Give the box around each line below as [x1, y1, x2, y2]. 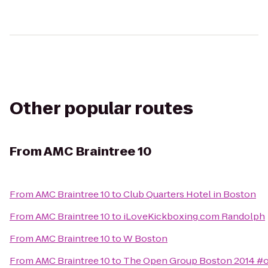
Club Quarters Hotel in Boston [123, 188, 256, 200]
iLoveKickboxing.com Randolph [123, 210, 265, 223]
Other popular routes [10, 97, 193, 120]
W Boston [123, 232, 167, 245]
